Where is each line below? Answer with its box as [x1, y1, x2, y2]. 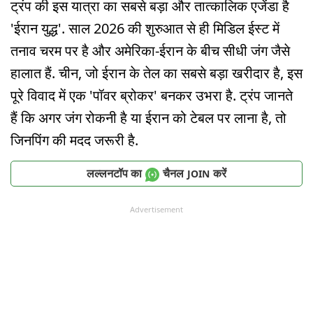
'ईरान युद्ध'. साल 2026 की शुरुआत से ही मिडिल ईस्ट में [10, 19, 279, 38]
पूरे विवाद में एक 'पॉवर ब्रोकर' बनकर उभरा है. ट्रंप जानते [10, 86, 293, 105]
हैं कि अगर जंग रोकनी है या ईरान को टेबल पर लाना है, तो [10, 108, 286, 128]
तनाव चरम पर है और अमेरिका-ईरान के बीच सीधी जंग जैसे [10, 41, 290, 61]
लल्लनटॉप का [87, 166, 142, 182]
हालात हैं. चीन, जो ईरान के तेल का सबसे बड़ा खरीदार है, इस [10, 64, 303, 83]
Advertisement [130, 203, 183, 214]
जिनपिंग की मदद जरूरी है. [10, 131, 138, 150]
